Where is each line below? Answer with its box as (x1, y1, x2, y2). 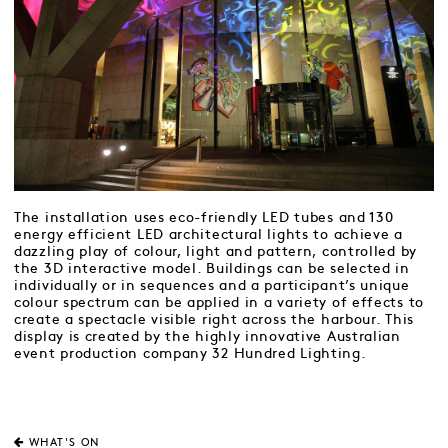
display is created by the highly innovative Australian (14, 330, 401, 344)
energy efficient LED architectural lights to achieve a (14, 228, 403, 242)
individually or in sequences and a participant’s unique (14, 279, 410, 293)
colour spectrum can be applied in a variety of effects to (14, 296, 424, 310)
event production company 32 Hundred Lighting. (14, 347, 367, 361)
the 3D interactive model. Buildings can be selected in (14, 262, 410, 276)
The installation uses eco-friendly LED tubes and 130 (14, 211, 394, 225)
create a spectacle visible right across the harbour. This (14, 313, 414, 327)
